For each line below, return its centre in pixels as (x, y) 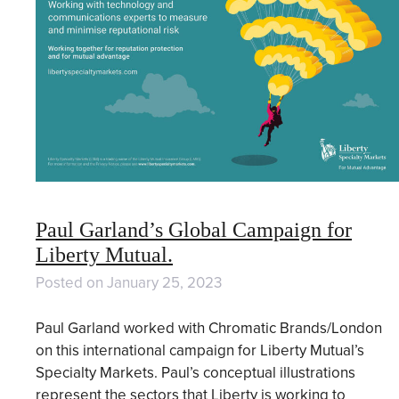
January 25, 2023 (164, 283)
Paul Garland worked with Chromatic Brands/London (209, 328)
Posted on (71, 283)
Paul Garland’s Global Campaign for (194, 230)
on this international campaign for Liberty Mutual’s (200, 350)
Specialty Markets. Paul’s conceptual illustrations (195, 372)
